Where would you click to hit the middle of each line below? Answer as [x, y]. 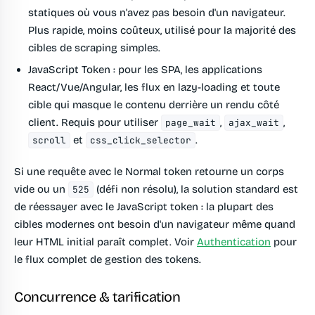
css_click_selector [141, 141]
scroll [50, 141]
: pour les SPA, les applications [186, 70]
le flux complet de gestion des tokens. [108, 260]
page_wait [191, 123]
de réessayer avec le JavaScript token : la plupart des [144, 207]
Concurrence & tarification [97, 297]
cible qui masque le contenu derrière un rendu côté [154, 105]
